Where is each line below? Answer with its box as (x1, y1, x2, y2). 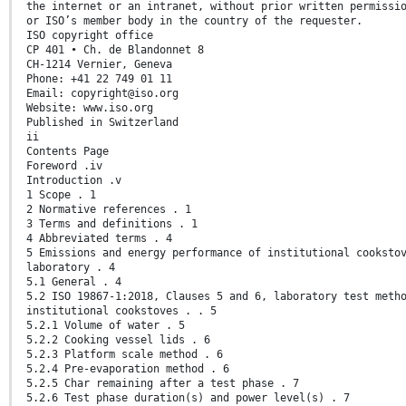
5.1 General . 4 (26, 275, 121, 288)
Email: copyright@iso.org (26, 86, 179, 100)
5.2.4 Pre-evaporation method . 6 (26, 362, 229, 375)
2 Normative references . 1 (26, 202, 191, 216)
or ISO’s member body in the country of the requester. (26, 14, 362, 27)
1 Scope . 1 (26, 188, 96, 201)
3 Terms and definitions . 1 (26, 217, 198, 230)
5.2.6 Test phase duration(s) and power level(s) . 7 (26, 391, 350, 404)
